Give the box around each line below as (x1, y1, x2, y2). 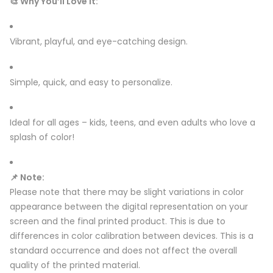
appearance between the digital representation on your (10, 200, 248, 213)
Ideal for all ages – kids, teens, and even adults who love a (10, 116, 255, 129)
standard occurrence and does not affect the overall (10, 244, 237, 257)
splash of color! (10, 130, 74, 143)
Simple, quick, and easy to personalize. (10, 76, 172, 88)
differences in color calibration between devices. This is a (10, 229, 253, 242)
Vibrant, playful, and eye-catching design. (10, 35, 188, 48)
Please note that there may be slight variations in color (10, 185, 244, 198)
